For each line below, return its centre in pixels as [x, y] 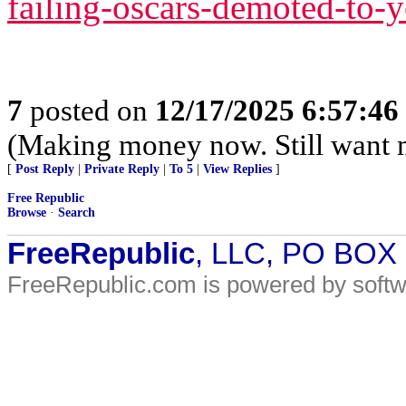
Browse [27, 213]
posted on [89, 110]
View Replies [237, 169]
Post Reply [45, 169]
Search [77, 213]
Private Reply [122, 169]
